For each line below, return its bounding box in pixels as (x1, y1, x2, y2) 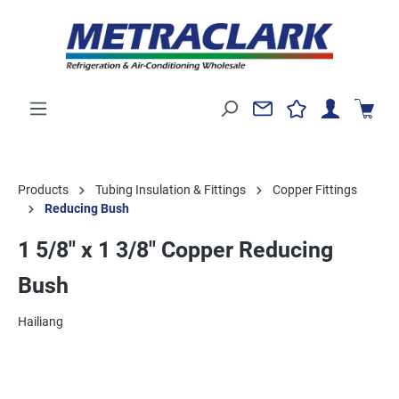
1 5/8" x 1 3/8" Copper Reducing (18, 236, 333, 263)
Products (18, 182, 69, 197)
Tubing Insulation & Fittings (95, 182, 246, 197)
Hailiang (18, 313, 63, 329)
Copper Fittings (273, 182, 357, 197)
